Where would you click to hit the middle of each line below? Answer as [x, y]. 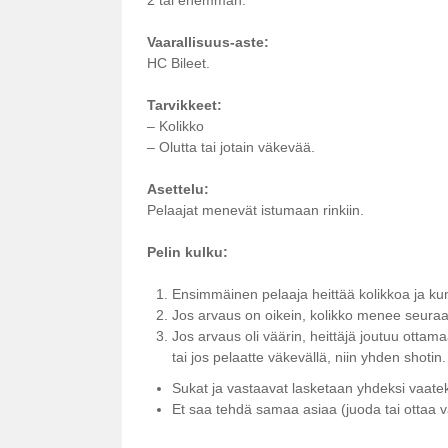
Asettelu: [178, 188]
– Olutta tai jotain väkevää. [231, 146]
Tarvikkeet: [184, 104]
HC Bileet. [178, 62]
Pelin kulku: [187, 251]
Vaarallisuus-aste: [208, 41]
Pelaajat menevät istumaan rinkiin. [255, 209]
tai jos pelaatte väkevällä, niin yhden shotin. [309, 356]
